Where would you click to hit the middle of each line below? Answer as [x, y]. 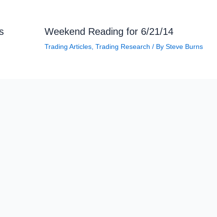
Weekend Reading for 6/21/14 [109, 32]
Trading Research [123, 47]
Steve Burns [184, 47]
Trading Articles [68, 47]
